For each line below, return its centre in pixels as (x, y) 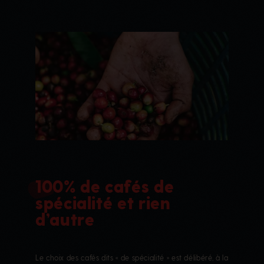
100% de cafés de (105, 186)
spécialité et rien (103, 202)
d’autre (65, 219)
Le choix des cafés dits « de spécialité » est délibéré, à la (132, 257)
